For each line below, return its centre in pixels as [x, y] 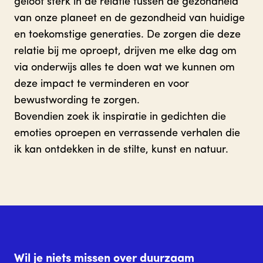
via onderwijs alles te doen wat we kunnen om [124, 68]
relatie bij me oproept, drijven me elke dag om [125, 51]
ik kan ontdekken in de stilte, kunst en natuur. [121, 150]
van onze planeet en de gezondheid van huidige [129, 18]
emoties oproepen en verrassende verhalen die [127, 133]
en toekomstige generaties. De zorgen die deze [127, 35]
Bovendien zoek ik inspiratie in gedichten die [120, 117]
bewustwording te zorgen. [77, 100]
